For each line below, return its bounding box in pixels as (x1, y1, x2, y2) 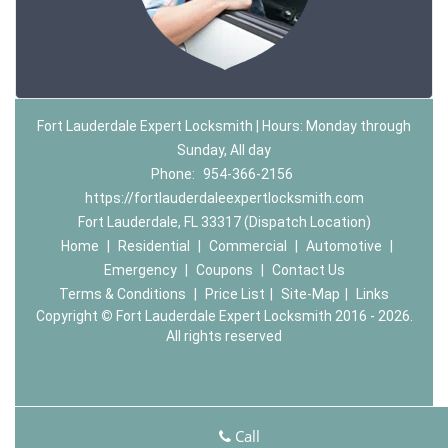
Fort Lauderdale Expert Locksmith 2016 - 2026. (112, 308, 413, 324)
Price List (205, 286, 265, 302)
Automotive (305, 238, 382, 254)
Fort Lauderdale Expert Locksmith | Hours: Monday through (37, 118, 411, 134)
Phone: (150, 166, 198, 182)
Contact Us (271, 262, 345, 278)
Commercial (208, 238, 287, 254)
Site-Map (281, 286, 340, 302)
